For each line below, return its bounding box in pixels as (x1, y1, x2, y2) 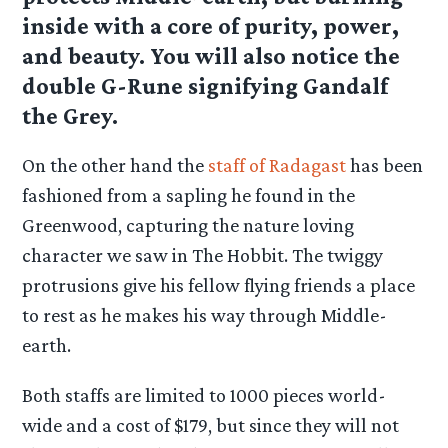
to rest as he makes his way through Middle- (22, 304, 388, 327)
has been (346, 154, 424, 177)
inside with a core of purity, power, (22, 12, 400, 40)
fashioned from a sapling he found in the (22, 184, 356, 207)
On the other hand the (22, 154, 209, 177)
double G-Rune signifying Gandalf (22, 72, 389, 100)
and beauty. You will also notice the (22, 42, 401, 70)
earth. (22, 334, 72, 357)
